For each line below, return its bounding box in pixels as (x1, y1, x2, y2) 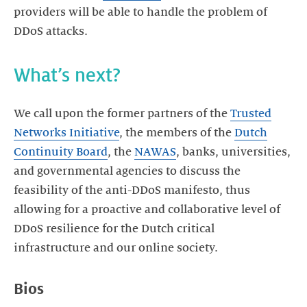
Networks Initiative (14, 127, 119, 139)
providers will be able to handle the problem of (14, 6, 267, 19)
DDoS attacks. (14, 25, 88, 38)
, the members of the (119, 127, 234, 139)
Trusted (230, 108, 271, 120)
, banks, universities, (176, 146, 291, 158)
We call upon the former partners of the (14, 108, 230, 120)
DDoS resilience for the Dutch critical (14, 223, 214, 235)
